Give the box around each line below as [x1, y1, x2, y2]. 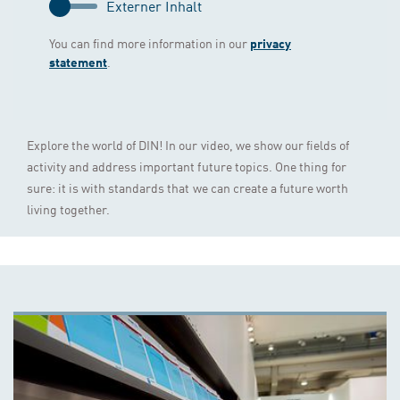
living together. [27, 200, 111, 219]
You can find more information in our [49, 34, 250, 53]
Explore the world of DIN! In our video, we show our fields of [27, 136, 349, 154]
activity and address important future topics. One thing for [27, 157, 346, 176]
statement [49, 54, 107, 71]
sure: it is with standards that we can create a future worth [27, 179, 348, 197]
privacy [250, 36, 291, 52]
